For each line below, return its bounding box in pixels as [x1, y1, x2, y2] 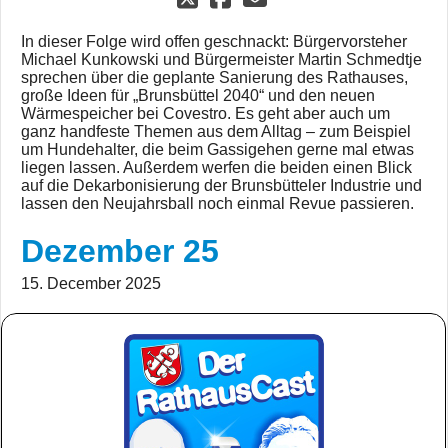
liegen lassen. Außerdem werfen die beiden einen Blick [21, 159, 412, 176]
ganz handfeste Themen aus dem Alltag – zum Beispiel [21, 123, 411, 140]
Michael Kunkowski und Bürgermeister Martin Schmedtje [21, 51, 422, 68]
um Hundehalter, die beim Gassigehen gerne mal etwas [21, 141, 414, 158]
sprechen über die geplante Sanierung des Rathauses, [21, 69, 408, 86]
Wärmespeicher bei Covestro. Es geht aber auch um [21, 105, 390, 122]
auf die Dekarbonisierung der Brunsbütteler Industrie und [21, 177, 422, 194]
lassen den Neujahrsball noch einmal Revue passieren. [21, 195, 414, 212]
